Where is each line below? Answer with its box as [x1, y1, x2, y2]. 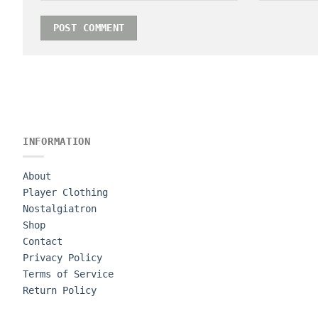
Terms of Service [23, 268, 114, 280]
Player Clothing [23, 186, 108, 198]
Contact [23, 235, 62, 247]
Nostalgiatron [23, 202, 97, 214]
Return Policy [23, 284, 97, 296]
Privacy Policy [23, 251, 102, 263]
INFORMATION [23, 135, 91, 147]
